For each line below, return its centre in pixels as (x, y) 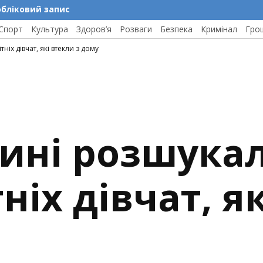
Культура (50, 29)
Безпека (176, 29)
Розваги (136, 29)
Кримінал (219, 29)
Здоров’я (94, 29)
